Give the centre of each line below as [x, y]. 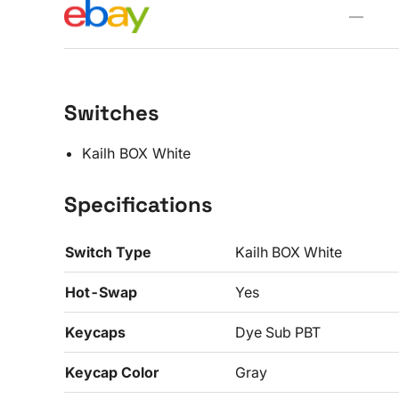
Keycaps [95, 332]
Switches [112, 113]
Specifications [138, 204]
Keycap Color [112, 372]
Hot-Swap [101, 292]
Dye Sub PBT [278, 332]
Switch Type [108, 252]
